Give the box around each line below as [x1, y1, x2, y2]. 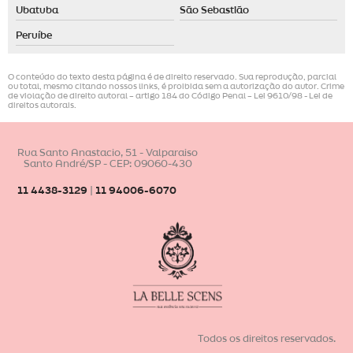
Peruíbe [16, 30, 52, 40]
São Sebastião [179, 5, 249, 15]
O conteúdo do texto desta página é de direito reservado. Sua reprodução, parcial [8, 72, 336, 81]
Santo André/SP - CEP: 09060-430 [23, 158, 192, 169]
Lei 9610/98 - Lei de [254, 91, 333, 100]
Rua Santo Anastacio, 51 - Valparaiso [17, 147, 198, 158]
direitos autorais [8, 101, 74, 110]
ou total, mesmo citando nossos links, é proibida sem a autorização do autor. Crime [8, 82, 344, 91]
